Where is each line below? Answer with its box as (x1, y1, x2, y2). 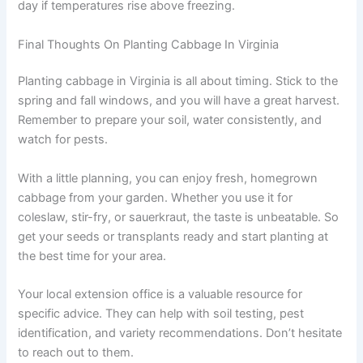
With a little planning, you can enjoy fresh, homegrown (18, 170, 318, 186)
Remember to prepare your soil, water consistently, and (18, 113, 322, 128)
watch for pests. (18, 132, 109, 147)
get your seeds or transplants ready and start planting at (18, 228, 329, 244)
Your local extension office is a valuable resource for (18, 287, 303, 302)
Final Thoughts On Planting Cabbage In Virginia (18, 36, 280, 52)
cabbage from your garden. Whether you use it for (18, 190, 293, 205)
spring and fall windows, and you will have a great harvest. (18, 93, 340, 109)
